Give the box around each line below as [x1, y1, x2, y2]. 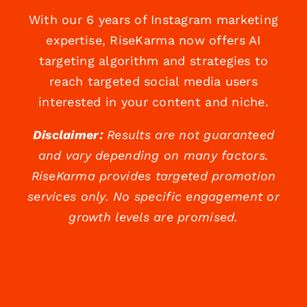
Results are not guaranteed [102, 127, 275, 143]
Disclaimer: [32, 127, 103, 143]
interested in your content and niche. [38, 95, 269, 110]
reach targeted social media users [49, 74, 258, 89]
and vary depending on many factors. [38, 148, 269, 163]
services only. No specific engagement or [27, 189, 280, 204]
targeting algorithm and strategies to [38, 53, 269, 69]
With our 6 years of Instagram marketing [28, 12, 279, 27]
